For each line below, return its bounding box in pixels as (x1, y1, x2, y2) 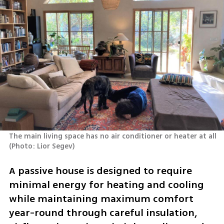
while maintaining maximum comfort (8, 191, 193, 206)
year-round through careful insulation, (8, 205, 197, 220)
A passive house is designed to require (8, 163, 192, 178)
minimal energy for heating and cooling (8, 177, 204, 192)
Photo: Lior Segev (11, 141, 72, 152)
